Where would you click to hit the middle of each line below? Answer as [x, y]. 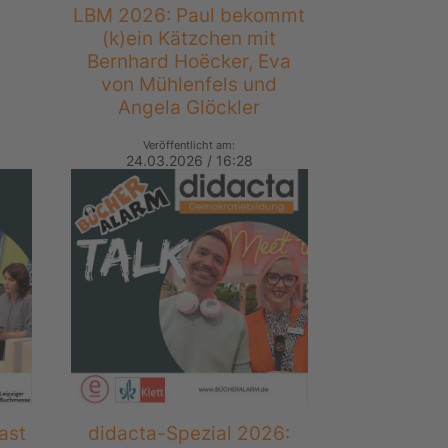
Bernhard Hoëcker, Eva [189, 61]
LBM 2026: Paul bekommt [189, 15]
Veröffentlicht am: [189, 145]
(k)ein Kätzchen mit [189, 38]
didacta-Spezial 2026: [189, 433]
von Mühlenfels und [189, 84]
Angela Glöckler [189, 107]
